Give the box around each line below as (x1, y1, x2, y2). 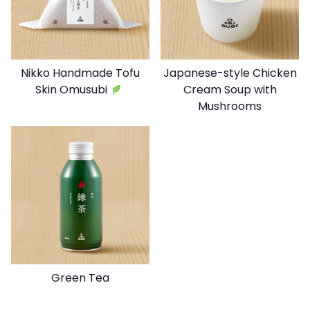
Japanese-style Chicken (163, 64, 297, 81)
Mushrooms (198, 98, 262, 114)
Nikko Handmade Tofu (21, 64, 140, 81)
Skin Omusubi (35, 81, 107, 98)
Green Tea (51, 269, 109, 286)
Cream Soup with (183, 81, 277, 98)
